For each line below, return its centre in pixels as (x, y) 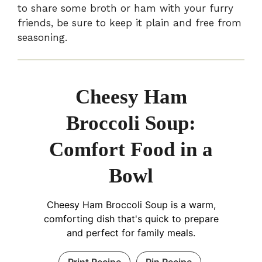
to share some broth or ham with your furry (125, 8)
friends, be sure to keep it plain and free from (130, 23)
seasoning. (42, 37)
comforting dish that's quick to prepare (131, 219)
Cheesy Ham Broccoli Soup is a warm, (131, 205)
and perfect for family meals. (131, 233)
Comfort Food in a (131, 150)
